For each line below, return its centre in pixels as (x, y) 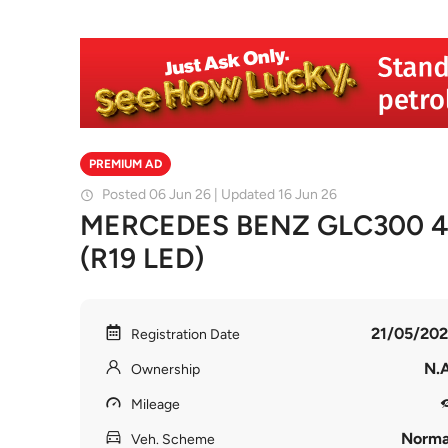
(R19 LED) (142, 258)
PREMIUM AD (125, 164)
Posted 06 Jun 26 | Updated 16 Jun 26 (219, 194)
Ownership (165, 369)
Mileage (155, 404)
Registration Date (185, 334)
